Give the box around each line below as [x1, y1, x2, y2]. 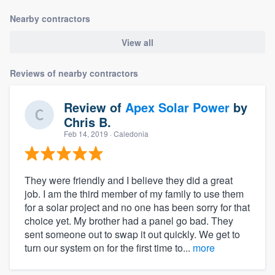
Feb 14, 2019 [64, 128, 108, 139]
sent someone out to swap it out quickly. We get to [25, 227, 240, 241]
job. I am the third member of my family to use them [25, 186, 244, 201]
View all [122, 36, 153, 48]
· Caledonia [108, 128, 149, 139]
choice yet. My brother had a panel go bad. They [25, 213, 233, 228]
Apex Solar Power [125, 98, 230, 116]
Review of [64, 98, 125, 116]
